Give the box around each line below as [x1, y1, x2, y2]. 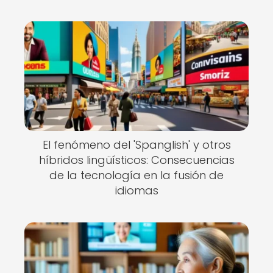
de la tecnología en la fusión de [49, 168, 224, 183]
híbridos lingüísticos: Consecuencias [38, 152, 235, 168]
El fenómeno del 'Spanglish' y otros [42, 137, 231, 152]
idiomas [115, 183, 158, 198]
